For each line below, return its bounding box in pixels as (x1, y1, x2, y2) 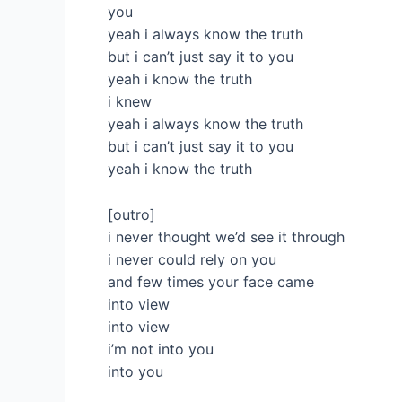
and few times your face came (108, 272, 314, 291)
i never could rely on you (108, 249, 276, 268)
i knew (108, 92, 152, 110)
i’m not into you (108, 339, 214, 358)
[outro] (108, 205, 155, 223)
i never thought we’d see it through (108, 227, 345, 246)
